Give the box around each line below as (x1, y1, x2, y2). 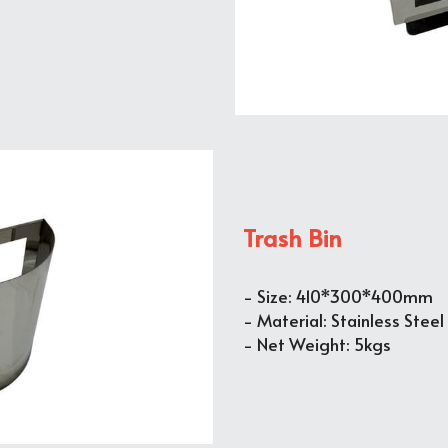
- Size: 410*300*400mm (243, 283, 434, 308)
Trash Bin (243, 220, 343, 254)
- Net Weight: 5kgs (243, 331, 392, 356)
